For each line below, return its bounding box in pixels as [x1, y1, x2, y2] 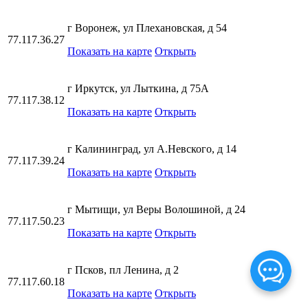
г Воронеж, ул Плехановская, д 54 [67, 21, 227, 34]
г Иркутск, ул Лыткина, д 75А [67, 82, 209, 94]
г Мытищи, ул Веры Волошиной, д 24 [67, 203, 245, 215]
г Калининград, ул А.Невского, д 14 [67, 142, 236, 155]
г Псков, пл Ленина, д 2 [67, 263, 179, 276]
